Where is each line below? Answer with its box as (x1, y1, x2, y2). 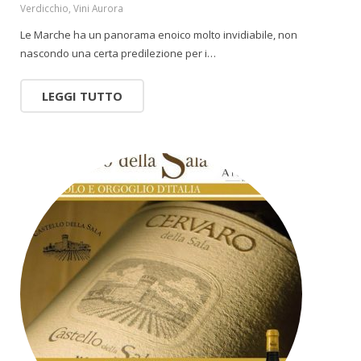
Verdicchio (20, 2, 68, 15)
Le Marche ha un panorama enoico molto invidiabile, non (20, 27, 297, 42)
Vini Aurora (73, 2, 123, 15)
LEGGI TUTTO (42, 88, 122, 104)
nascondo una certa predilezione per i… (20, 46, 216, 60)
